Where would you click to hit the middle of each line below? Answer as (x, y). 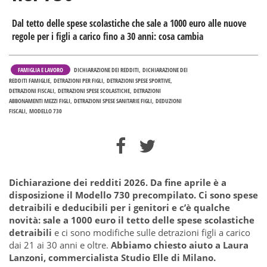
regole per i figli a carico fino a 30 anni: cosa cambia (109, 36)
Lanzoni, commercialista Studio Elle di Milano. (112, 257)
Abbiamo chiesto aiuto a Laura (180, 245)
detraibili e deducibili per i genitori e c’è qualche (119, 207)
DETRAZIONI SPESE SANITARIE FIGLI (113, 101)
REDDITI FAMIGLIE (30, 80)
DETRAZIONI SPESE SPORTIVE (139, 80)
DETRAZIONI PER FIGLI (78, 80)
